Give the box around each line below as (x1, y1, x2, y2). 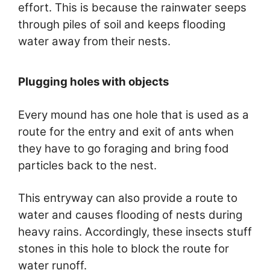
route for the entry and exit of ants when (18, 125, 234, 139)
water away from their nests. (18, 34, 171, 48)
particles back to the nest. (18, 159, 157, 173)
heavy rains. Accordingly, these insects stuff (18, 224, 252, 239)
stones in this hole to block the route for (18, 241, 229, 256)
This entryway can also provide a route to (18, 190, 237, 205)
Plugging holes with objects (18, 75, 169, 89)
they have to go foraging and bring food (18, 142, 229, 156)
